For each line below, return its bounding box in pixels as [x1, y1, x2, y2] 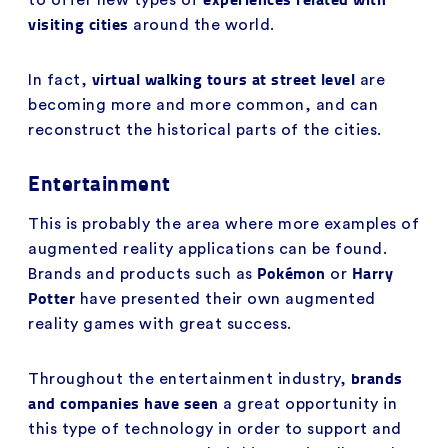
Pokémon [257, 260, 330, 284]
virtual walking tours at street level [91, 66, 360, 90]
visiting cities [28, 11, 133, 35]
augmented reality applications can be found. [28, 240, 387, 257]
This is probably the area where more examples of [28, 215, 419, 232]
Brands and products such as [28, 265, 257, 282]
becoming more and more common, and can [28, 96, 378, 113]
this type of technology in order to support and [28, 420, 402, 437]
